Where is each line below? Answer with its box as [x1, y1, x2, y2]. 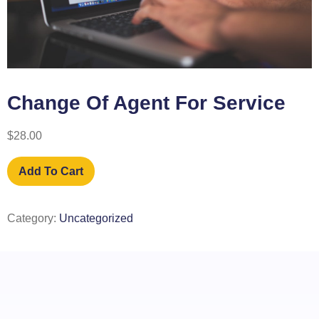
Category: [7, 211, 59, 224]
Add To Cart [19, 164, 83, 177]
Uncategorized [59, 211, 133, 224]
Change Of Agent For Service [7, 92, 286, 115]
